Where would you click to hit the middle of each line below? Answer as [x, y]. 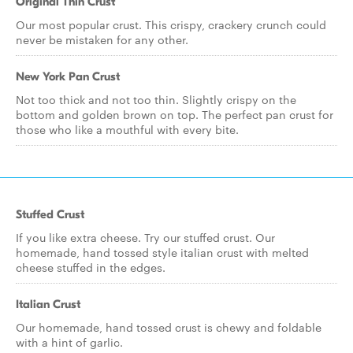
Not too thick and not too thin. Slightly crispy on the [156, 99]
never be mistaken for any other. [102, 39]
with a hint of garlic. [69, 342]
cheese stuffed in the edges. [91, 267]
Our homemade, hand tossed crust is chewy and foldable [169, 327]
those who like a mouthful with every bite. [127, 129]
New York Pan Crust [68, 76]
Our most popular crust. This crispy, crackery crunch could [171, 24]
